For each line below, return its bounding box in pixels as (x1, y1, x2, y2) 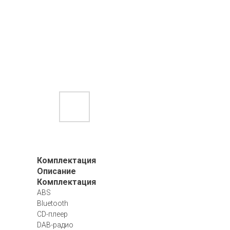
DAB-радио (37, 221, 73, 229)
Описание (37, 166, 76, 176)
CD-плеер (37, 210, 68, 218)
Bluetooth (37, 199, 68, 207)
